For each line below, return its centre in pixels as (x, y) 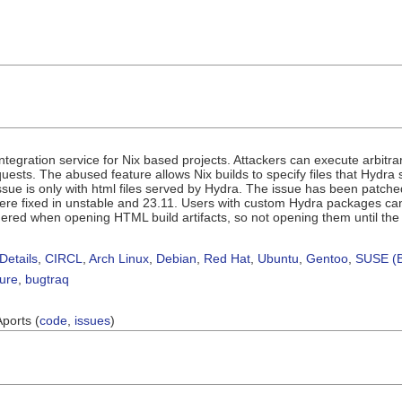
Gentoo (327, 258)
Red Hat (227, 258)
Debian (176, 258)
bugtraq (47, 279)
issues (92, 320)
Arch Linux (119, 258)
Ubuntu (278, 258)
